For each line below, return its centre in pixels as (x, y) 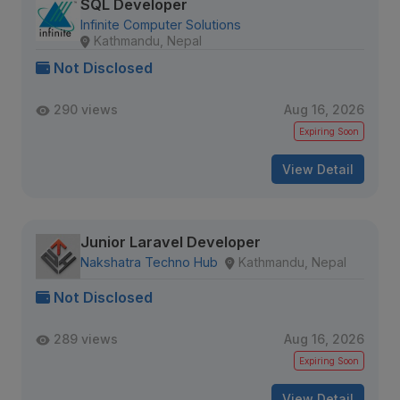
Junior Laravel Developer (171, 242)
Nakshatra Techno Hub (149, 262)
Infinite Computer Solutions (161, 25)
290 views (86, 109)
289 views (86, 339)
